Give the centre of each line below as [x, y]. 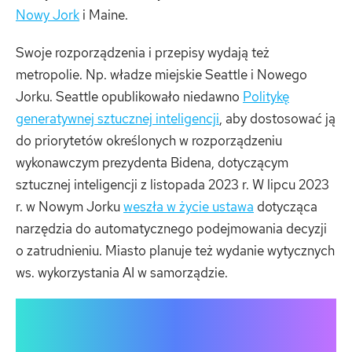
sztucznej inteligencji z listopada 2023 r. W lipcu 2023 [172, 184]
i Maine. [104, 15]
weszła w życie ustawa [189, 206]
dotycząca [286, 206]
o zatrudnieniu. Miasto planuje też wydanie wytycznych [175, 250]
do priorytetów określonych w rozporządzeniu [149, 140]
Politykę [266, 96]
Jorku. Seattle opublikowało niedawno [129, 96]
